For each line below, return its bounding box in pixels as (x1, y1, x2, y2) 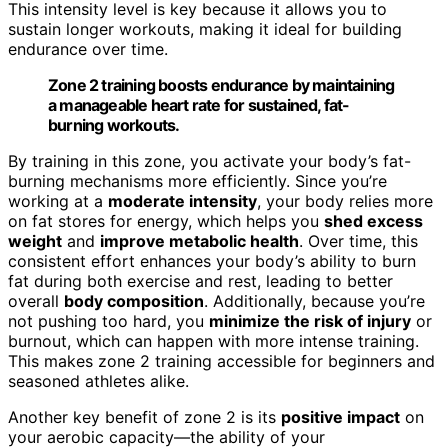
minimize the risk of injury (209, 310, 411, 331)
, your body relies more (257, 190, 433, 211)
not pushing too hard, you (8, 310, 209, 331)
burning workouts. (48, 114, 180, 135)
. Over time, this (299, 230, 418, 251)
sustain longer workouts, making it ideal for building (8, 18, 402, 39)
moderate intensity (108, 190, 257, 211)
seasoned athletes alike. (8, 370, 189, 391)
